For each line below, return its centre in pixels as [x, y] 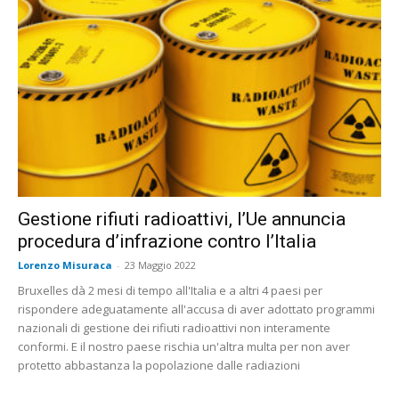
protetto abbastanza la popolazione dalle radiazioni [159, 365]
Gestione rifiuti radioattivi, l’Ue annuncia [182, 219]
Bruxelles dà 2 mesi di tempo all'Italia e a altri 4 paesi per [170, 290]
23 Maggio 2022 [160, 265]
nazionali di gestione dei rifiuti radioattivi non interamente [174, 327]
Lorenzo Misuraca [65, 265]
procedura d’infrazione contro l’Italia [167, 241]
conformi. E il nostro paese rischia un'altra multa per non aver [184, 346]
